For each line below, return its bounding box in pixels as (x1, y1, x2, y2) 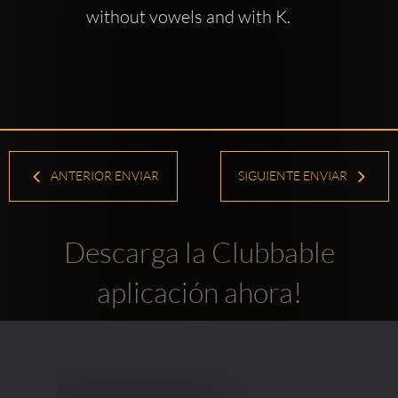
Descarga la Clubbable (63, 234, 335, 269)
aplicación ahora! (96, 274, 302, 309)
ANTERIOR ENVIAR (48, 168, 160, 184)
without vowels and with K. (85, 4, 291, 28)
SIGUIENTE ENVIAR (238, 168, 350, 184)
